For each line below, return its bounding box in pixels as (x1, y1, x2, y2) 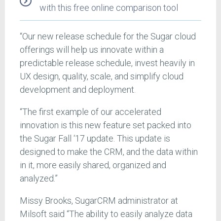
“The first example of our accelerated (20, 106, 161, 117)
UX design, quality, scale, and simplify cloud (20, 71, 184, 81)
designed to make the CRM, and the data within (20, 146, 198, 157)
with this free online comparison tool (39, 2, 178, 13)
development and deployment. (20, 84, 136, 95)
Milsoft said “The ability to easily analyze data (20, 208, 192, 219)
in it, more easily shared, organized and (20, 159, 166, 170)
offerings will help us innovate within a (20, 44, 164, 55)
